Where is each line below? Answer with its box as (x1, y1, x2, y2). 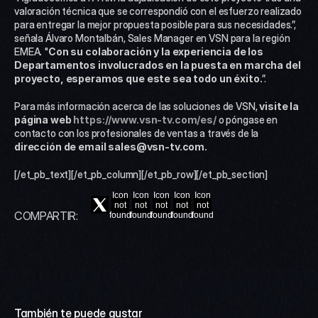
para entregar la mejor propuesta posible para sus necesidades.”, (14, 18, 297, 31)
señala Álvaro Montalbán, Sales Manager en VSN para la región (14, 32, 290, 44)
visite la (259, 100, 300, 112)
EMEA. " (14, 45, 49, 57)
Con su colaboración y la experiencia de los (48, 45, 264, 57)
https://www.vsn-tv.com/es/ (73, 114, 216, 126)
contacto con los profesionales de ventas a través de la (14, 127, 259, 139)
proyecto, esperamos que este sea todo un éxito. (14, 72, 263, 84)
